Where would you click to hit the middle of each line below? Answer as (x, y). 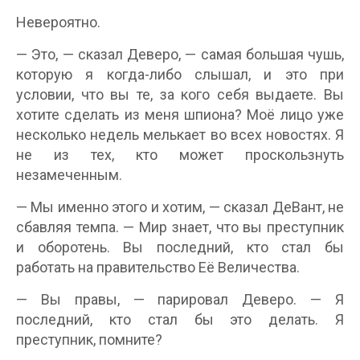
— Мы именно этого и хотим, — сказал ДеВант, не (180, 207)
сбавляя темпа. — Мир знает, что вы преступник (180, 227)
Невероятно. (58, 22)
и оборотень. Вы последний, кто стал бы (180, 247)
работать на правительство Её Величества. (158, 267)
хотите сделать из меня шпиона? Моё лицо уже (180, 115)
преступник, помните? (89, 340)
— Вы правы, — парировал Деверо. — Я (180, 299)
